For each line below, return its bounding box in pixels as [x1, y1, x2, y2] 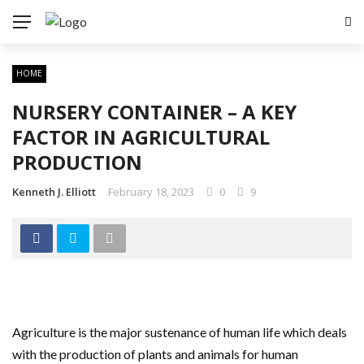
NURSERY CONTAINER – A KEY [12, 98, 297, 125]
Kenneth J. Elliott [12, 184, 96, 199]
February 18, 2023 [108, 184, 194, 199]
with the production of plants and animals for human [12, 346, 298, 362]
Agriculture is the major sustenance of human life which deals [12, 324, 347, 340]
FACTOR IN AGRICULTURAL [12, 123, 270, 150]
